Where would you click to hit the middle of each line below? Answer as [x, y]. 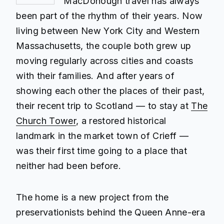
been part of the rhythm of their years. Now [109, 16]
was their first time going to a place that [101, 151]
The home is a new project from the [92, 197]
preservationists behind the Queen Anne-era [110, 212]
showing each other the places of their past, [110, 91]
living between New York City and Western [108, 31]
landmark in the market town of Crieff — [102, 136]
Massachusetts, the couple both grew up [104, 46]
